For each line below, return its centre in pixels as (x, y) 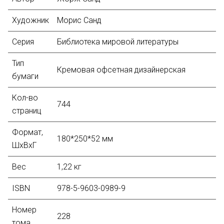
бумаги (25, 76)
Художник (30, 20)
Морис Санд (79, 20)
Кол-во (25, 98)
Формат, (27, 132)
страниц (27, 111)
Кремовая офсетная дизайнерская (121, 70)
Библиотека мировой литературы (118, 42)
